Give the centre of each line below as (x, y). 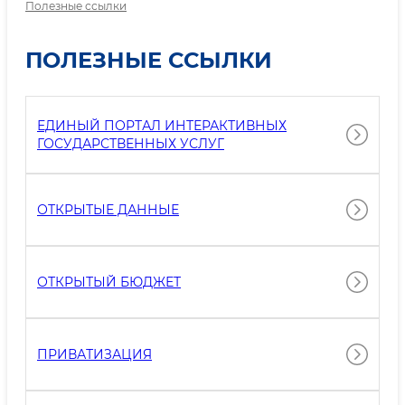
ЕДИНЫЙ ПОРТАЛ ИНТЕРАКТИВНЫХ (162, 126)
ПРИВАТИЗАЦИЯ (94, 354)
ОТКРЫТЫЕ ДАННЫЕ (108, 210)
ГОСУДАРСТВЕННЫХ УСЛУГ (131, 144)
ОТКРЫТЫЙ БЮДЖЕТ (109, 282)
